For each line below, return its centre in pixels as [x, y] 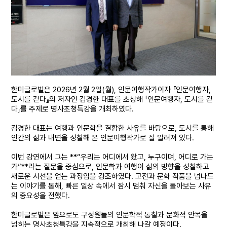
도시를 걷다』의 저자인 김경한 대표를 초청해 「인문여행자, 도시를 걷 [112, 99]
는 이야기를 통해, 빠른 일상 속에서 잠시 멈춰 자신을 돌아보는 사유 [111, 186]
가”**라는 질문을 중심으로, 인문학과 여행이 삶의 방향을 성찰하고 [110, 166]
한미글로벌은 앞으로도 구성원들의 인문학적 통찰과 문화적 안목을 [110, 215]
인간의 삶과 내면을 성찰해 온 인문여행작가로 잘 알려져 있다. [103, 138]
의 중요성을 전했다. [41, 195]
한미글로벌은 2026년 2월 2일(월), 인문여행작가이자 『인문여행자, [111, 89]
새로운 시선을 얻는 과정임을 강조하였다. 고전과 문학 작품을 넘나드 [113, 176]
